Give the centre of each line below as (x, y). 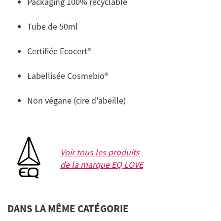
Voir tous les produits (100, 152)
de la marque (86, 165)
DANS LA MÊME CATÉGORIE (68, 209)
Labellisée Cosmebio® (68, 76)
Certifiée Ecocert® (59, 51)
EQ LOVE (127, 165)
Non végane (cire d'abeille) (76, 101)
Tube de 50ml (53, 27)
